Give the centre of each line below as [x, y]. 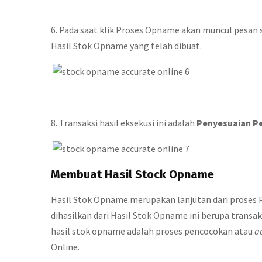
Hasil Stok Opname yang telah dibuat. [126, 46]
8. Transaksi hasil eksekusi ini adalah [124, 123]
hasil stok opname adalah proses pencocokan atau [153, 231]
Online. [65, 247]
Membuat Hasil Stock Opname [132, 174]
